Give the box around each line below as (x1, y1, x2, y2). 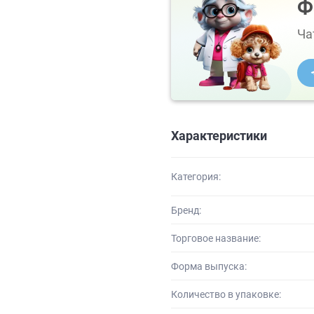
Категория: (171, 171, 221, 182)
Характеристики (171, 128, 267, 143)
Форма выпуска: (171, 260, 247, 272)
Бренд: (171, 204, 201, 216)
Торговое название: (171, 232, 261, 244)
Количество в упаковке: (171, 288, 281, 300)
